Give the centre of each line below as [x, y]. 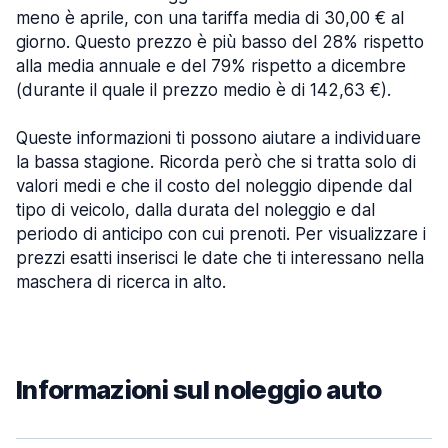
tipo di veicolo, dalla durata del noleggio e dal [195, 210]
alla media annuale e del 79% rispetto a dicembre [211, 66]
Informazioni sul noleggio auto [199, 389]
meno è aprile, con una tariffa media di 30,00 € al [210, 18]
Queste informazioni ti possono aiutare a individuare [218, 138]
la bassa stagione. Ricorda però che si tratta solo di [216, 162]
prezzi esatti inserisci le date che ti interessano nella [220, 258]
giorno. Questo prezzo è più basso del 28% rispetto [220, 42]
